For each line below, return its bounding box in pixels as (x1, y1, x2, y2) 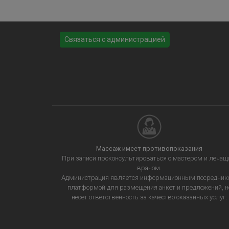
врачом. (137, 164, 162, 172)
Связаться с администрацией (64, 35, 165, 43)
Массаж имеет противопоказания (96, 145, 202, 152)
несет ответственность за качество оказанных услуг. (71, 193, 227, 201)
